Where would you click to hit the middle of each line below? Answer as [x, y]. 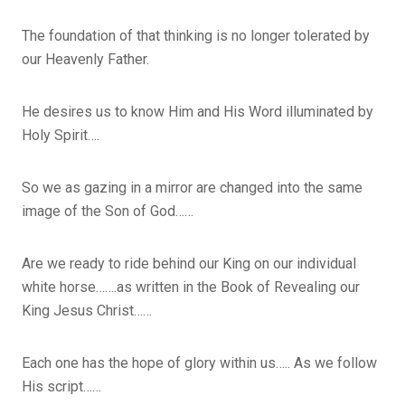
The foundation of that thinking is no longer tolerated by [196, 35]
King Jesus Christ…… [87, 310]
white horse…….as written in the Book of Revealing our [191, 287]
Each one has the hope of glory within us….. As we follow [199, 363]
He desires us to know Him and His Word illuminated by [198, 111]
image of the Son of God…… [108, 211]
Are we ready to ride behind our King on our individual [189, 263]
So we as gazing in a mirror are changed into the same [192, 187]
